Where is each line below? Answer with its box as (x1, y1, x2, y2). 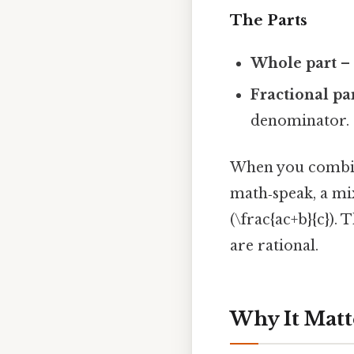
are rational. (230, 237, 318, 255)
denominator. (250, 112, 350, 130)
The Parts (230, 11, 307, 30)
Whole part (250, 55, 337, 73)
